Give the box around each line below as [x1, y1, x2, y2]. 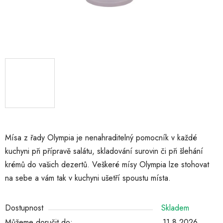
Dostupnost [5, 202, 43, 214]
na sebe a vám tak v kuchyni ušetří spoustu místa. [5, 172, 171, 184]
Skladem [161, 202, 189, 214]
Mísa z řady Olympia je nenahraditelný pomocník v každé [5, 132, 197, 144]
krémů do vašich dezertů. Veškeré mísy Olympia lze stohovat [5, 159, 209, 171]
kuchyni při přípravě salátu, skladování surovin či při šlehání [5, 145, 203, 157]
